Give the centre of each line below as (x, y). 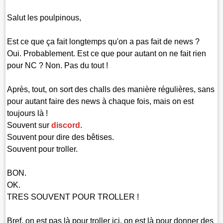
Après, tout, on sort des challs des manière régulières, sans (111, 89)
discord (66, 125)
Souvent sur (29, 125)
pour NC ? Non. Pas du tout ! (58, 65)
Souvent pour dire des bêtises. (61, 137)
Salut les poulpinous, (44, 17)
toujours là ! (28, 113)
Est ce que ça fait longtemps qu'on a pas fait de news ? (104, 41)
